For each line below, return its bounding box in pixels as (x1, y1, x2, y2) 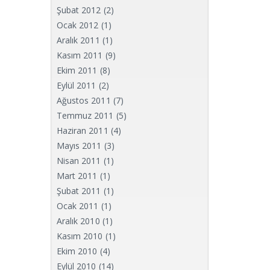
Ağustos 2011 (56, 95, 111, 106)
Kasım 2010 (56, 230, 103, 242)
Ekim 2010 (56, 245, 98, 257)
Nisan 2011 (56, 155, 101, 166)
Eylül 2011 (56, 80, 96, 91)
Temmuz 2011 (56, 110, 114, 121)
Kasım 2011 (56, 49, 103, 61)
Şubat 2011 (56, 185, 101, 196)
